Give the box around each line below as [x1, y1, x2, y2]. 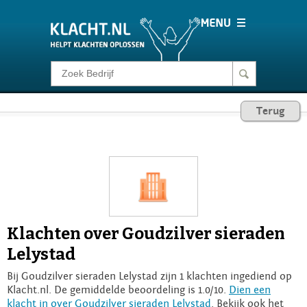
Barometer [58, 158, 115, 171]
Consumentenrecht [58, 115, 162, 129]
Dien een [229, 283, 271, 296]
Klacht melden [58, 73, 136, 86]
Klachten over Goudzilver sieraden [7, 223, 285, 243]
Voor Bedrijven [58, 200, 138, 214]
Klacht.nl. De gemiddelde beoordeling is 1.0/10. [7, 283, 229, 296]
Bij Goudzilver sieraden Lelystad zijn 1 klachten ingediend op [7, 269, 292, 282]
